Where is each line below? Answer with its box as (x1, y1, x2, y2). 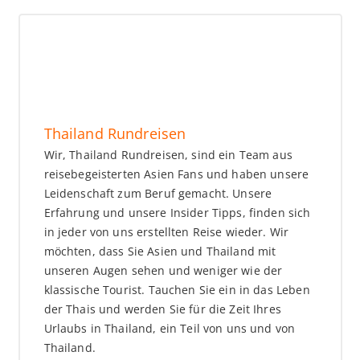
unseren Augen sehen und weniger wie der (43, 263, 283, 279)
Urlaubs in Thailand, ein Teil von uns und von (43, 321, 296, 337)
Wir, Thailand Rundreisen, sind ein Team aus (43, 147, 292, 163)
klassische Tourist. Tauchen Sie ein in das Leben (43, 282, 310, 298)
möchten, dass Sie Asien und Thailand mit (43, 243, 276, 260)
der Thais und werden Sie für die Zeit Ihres (43, 301, 281, 317)
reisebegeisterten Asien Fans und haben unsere (43, 166, 309, 182)
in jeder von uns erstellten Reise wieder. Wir (43, 224, 289, 240)
